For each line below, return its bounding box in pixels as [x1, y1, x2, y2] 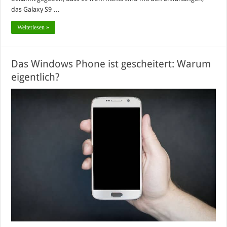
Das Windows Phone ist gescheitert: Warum [11, 57, 211, 70]
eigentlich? [11, 70, 60, 83]
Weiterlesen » [17, 23, 50, 31]
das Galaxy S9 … [11, 5, 60, 13]
